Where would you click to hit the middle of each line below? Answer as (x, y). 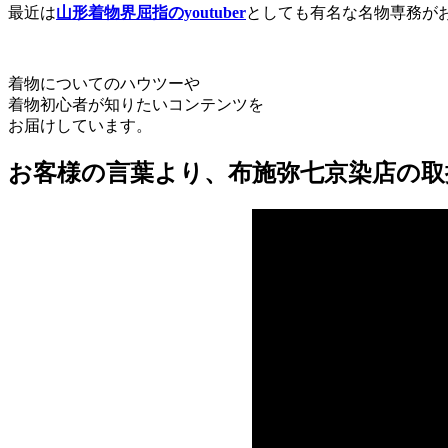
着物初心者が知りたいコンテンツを (136, 104)
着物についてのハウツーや (104, 83)
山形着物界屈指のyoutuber (151, 12)
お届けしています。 (80, 125)
